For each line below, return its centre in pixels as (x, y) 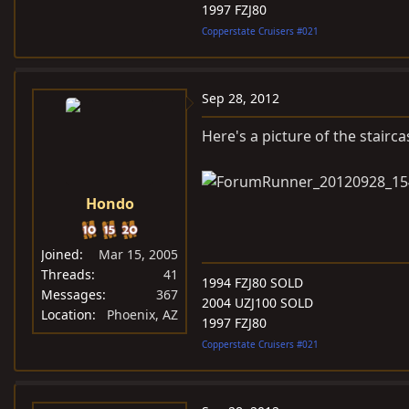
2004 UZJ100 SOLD (257, 302)
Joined (60, 254)
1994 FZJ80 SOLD (252, 282)
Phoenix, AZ (142, 315)
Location (67, 315)
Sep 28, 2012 (241, 98)
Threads (66, 274)
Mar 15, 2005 (138, 254)
